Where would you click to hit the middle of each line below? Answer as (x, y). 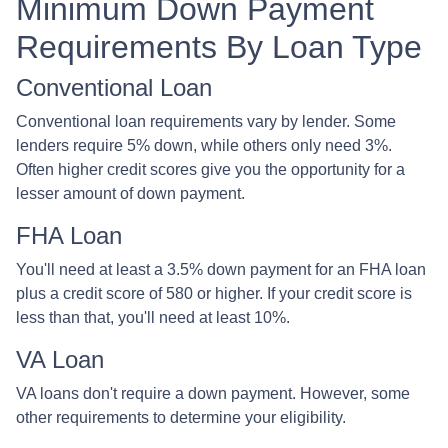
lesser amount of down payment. (130, 193)
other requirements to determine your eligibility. (181, 417)
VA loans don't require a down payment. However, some (213, 393)
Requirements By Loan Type (219, 46)
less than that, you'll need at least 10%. (153, 317)
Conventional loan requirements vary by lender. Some (206, 121)
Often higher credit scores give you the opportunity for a (210, 169)
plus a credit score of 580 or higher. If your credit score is (214, 293)
